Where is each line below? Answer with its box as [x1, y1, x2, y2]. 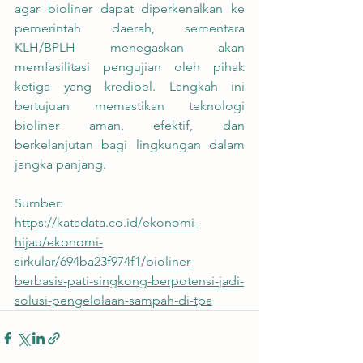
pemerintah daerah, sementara [15, 20, 245, 36]
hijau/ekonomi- [15, 234, 103, 250]
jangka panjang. [15, 156, 106, 173]
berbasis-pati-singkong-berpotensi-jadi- [15, 273, 244, 289]
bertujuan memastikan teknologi [15, 98, 245, 114]
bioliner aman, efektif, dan [15, 117, 245, 134]
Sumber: [15, 195, 63, 211]
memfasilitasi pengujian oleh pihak [15, 59, 245, 75]
